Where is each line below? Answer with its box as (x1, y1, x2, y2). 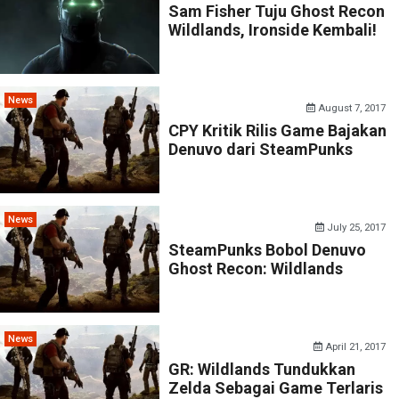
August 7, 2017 (315, 102, 387, 114)
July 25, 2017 (324, 222, 387, 233)
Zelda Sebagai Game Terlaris (168, 379, 384, 397)
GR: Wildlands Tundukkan (168, 360, 356, 379)
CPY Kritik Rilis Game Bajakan (168, 121, 387, 140)
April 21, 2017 (322, 341, 387, 353)
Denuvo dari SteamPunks (168, 140, 354, 159)
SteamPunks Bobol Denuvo (168, 240, 367, 259)
